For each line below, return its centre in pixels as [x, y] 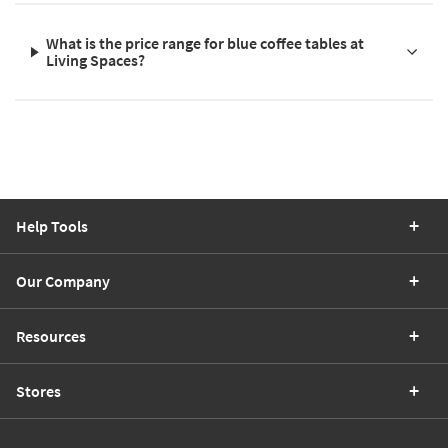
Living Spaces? [96, 60]
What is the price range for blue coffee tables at [205, 43]
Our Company [63, 281]
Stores [38, 391]
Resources [51, 336]
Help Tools [52, 226]
